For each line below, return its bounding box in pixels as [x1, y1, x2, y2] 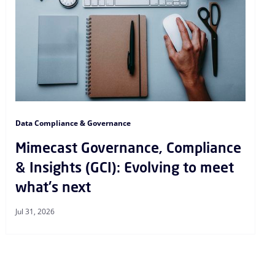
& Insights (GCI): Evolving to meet [15, 157, 234, 177]
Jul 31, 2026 [15, 206, 55, 217]
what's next [15, 177, 91, 196]
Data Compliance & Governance [15, 117, 131, 128]
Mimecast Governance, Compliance [15, 137, 242, 157]
